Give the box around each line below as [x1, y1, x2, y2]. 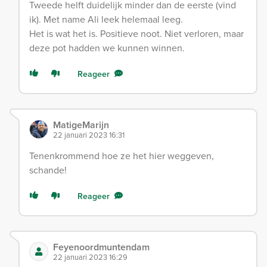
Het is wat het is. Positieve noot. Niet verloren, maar [29, 26, 244, 41]
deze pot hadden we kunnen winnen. [29, 41, 185, 55]
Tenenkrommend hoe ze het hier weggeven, [29, 148, 214, 163]
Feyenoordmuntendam [53, 240, 150, 254]
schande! [29, 163, 67, 177]
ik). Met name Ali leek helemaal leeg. [29, 12, 183, 26]
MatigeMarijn [53, 117, 109, 132]
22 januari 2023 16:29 [53, 251, 128, 263]
